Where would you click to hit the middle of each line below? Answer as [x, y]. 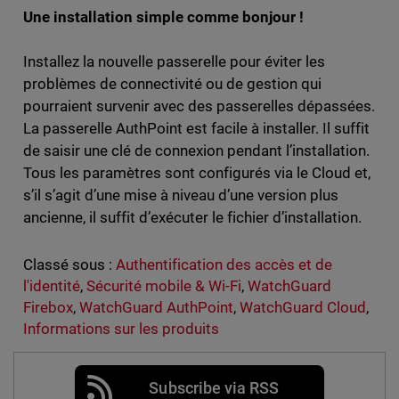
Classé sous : [67, 264]
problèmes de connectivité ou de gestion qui [172, 83]
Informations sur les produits [121, 328]
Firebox [48, 307]
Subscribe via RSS [214, 387]
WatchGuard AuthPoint [156, 307]
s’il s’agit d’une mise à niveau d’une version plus [181, 195]
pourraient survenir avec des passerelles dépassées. [199, 106]
